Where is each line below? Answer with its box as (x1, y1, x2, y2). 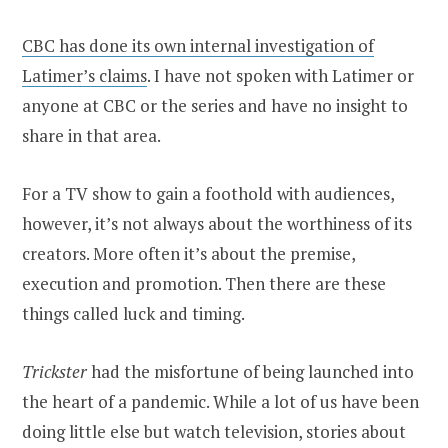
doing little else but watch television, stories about (22, 420, 406, 444)
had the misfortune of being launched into (87, 360, 414, 384)
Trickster (22, 360, 87, 384)
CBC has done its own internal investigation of (22, 34, 374, 58)
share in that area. (22, 124, 161, 148)
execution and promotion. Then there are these (22, 272, 386, 296)
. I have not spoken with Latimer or (147, 64, 414, 88)
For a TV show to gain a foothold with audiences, (22, 182, 394, 206)
